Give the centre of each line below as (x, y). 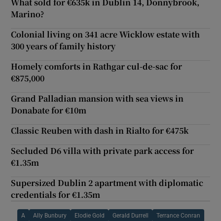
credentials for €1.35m (56, 194)
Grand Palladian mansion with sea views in (97, 98)
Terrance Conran (178, 215)
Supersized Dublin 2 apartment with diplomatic (107, 183)
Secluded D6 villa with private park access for (103, 150)
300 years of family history (63, 46)
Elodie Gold (89, 215)
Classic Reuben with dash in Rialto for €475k (100, 130)
